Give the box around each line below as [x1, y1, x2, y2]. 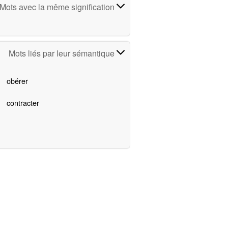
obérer [6, 75, 28, 87]
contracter [6, 97, 39, 108]
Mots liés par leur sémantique [9, 47, 117, 60]
